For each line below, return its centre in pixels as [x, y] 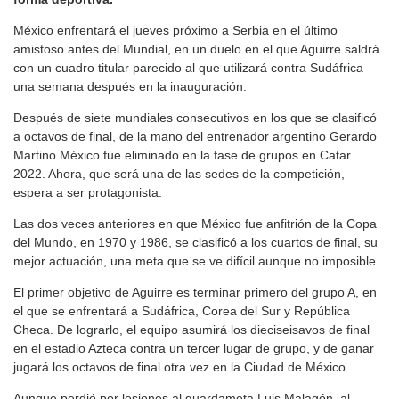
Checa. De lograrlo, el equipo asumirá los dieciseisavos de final [191, 330]
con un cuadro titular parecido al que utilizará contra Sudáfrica [188, 68]
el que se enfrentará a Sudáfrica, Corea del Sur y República [182, 311]
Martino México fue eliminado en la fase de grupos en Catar [182, 155]
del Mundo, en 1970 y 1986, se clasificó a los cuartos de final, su [195, 243]
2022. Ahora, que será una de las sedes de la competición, [179, 174]
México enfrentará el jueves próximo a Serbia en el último [175, 31]
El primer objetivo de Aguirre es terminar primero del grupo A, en [195, 293]
